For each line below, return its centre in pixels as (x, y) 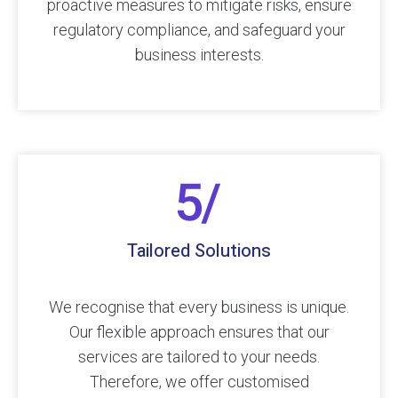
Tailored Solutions (199, 251)
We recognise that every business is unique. (199, 307)
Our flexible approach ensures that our (199, 332)
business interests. (199, 55)
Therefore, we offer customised (199, 382)
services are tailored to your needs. (199, 357)
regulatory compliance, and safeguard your (199, 30)
